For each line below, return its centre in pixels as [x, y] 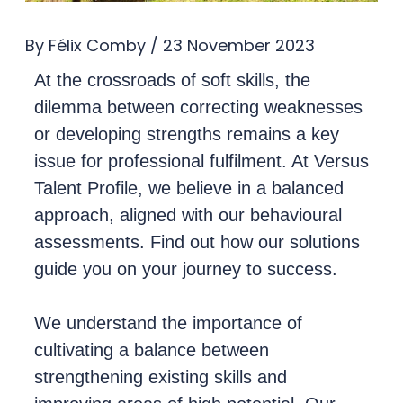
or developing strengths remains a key [186, 134]
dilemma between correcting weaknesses [198, 107]
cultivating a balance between [151, 350]
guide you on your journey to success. [185, 269]
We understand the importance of [168, 323]
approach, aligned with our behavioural [188, 215]
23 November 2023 [238, 46]
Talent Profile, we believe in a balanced [188, 188]
